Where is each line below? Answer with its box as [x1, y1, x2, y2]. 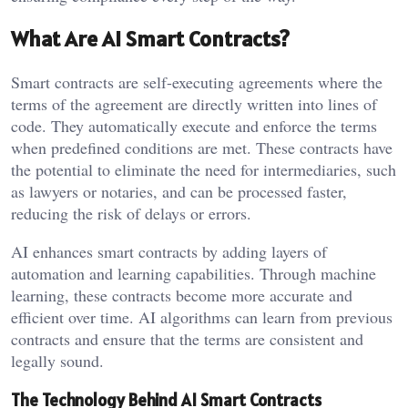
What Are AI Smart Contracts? [11, 25, 290, 54]
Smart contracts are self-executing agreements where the [11, 71, 382, 94]
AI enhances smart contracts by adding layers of [11, 240, 327, 263]
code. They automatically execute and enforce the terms [11, 115, 377, 138]
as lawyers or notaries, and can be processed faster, [11, 180, 347, 203]
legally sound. [11, 350, 104, 372]
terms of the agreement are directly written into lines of [11, 93, 377, 116]
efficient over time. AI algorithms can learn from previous [11, 306, 393, 329]
